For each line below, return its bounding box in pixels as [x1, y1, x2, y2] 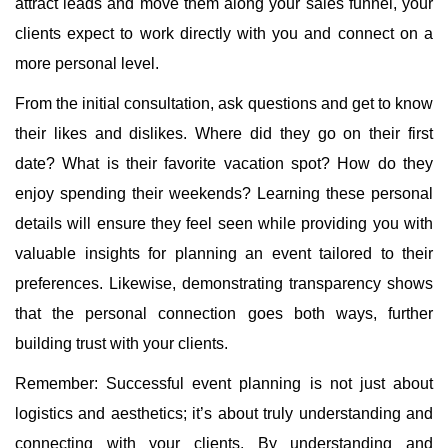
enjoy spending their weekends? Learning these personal [15, 185, 433, 203]
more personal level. [15, 55, 159, 73]
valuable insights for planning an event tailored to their [15, 245, 433, 263]
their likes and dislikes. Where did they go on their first [15, 125, 433, 143]
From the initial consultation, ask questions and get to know [15, 95, 433, 113]
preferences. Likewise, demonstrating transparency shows [15, 275, 433, 293]
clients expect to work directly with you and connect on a [15, 25, 433, 43]
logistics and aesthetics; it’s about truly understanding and [15, 405, 433, 423]
